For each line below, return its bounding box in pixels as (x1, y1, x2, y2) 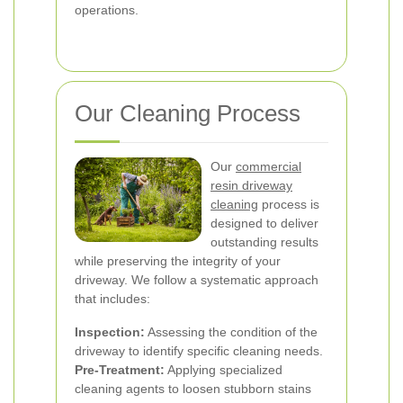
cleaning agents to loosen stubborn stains (75, 381, 311, 396)
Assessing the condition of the (145, 325, 318, 339)
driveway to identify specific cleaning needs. (75, 344, 323, 358)
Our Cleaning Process (75, 100, 300, 127)
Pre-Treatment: (75, 363, 165, 377)
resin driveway (210, 178, 292, 193)
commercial (236, 159, 301, 174)
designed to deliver (210, 216, 318, 230)
